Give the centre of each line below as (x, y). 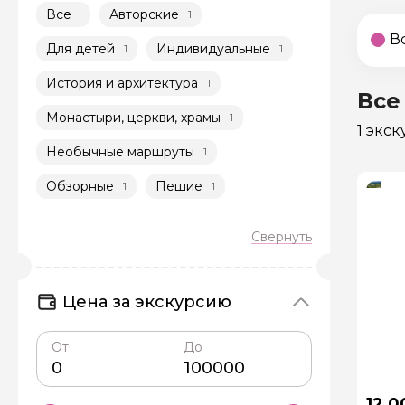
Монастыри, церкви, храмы (133, 117)
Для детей (80, 48)
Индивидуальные (213, 48)
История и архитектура (122, 83)
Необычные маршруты (120, 151)
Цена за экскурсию (147, 301)
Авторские (144, 14)
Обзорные (80, 186)
